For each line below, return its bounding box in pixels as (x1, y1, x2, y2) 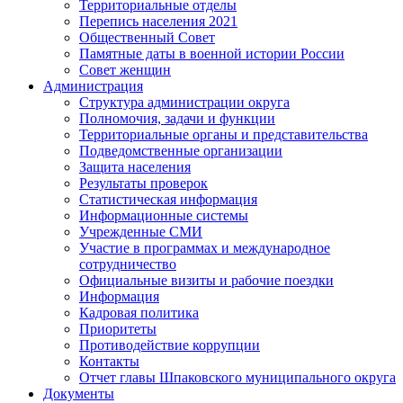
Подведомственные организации (79, 143, 282, 159)
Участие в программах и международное (79, 240, 330, 256)
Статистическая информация (79, 192, 257, 208)
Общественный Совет (79, 30, 215, 46)
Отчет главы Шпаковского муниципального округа (79, 370, 396, 386)
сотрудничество (79, 256, 176, 273)
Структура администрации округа (79, 94, 290, 111)
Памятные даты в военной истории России (79, 46, 345, 62)
